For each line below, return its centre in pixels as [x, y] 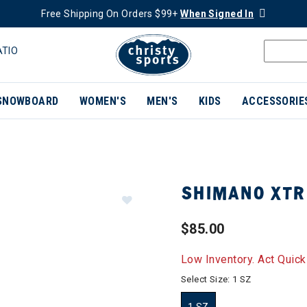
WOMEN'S [103, 101]
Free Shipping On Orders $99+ [111, 14]
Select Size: [207, 279]
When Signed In [217, 14]
